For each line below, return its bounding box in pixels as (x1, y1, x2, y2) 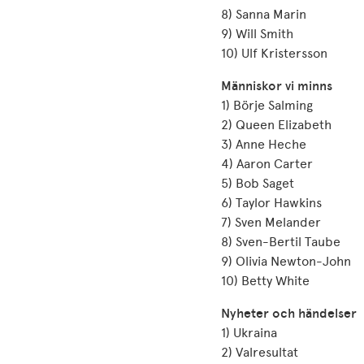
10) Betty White (221, 273, 310, 288)
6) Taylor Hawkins (221, 195, 322, 210)
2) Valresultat (221, 344, 298, 360)
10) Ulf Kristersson (221, 45, 327, 61)
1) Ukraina (221, 325, 277, 340)
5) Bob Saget (221, 175, 294, 191)
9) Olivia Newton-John (221, 253, 351, 269)
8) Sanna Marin (221, 6, 306, 22)
